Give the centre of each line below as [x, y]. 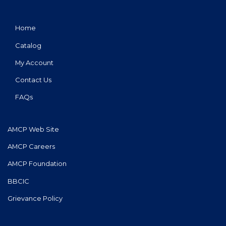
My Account [35, 62]
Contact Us [34, 79]
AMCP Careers [32, 147]
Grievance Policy [35, 198]
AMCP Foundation [37, 164]
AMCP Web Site [34, 129]
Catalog [29, 45]
